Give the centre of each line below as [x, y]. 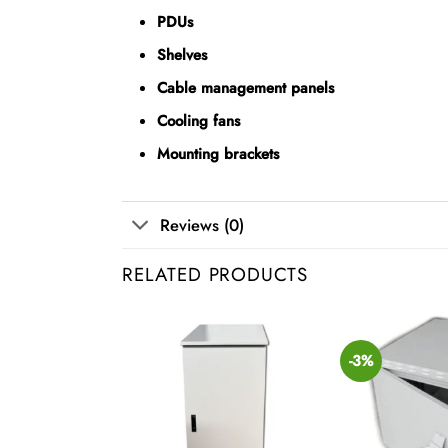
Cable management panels [245, 88]
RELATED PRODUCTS [215, 274]
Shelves [181, 55]
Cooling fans [198, 121]
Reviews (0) [202, 224]
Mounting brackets [217, 154]
